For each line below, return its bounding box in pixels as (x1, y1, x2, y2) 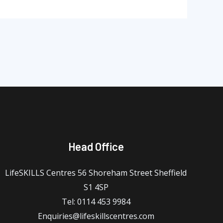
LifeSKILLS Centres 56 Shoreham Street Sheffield (5, 167, 187, 179)
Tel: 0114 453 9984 (61, 196, 130, 208)
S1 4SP (83, 182, 109, 193)
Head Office (68, 140, 124, 153)
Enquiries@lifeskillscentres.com (37, 211, 154, 222)
